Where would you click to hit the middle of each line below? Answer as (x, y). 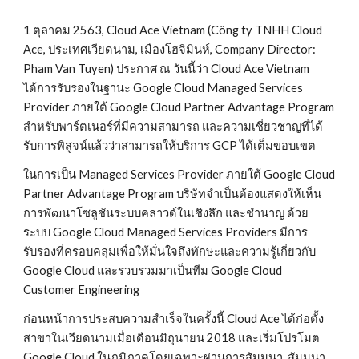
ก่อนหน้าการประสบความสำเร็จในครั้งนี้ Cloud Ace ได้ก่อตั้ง (174, 319)
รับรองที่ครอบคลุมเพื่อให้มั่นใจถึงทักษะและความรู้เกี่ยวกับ (170, 251)
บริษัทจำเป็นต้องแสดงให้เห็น (248, 194)
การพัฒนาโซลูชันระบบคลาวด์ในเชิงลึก (123, 213)
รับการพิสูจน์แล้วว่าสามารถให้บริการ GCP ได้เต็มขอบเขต (170, 145)
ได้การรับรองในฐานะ (77, 88)
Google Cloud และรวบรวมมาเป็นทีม (116, 270)
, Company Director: (263, 49)
